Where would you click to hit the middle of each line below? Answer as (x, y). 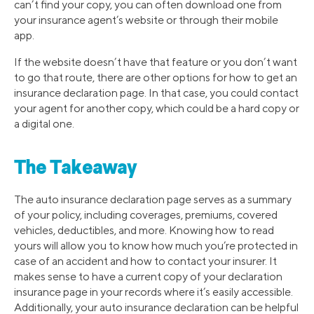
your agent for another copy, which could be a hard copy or (157, 109)
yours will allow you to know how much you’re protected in (156, 245)
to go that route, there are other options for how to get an (156, 78)
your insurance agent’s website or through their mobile (146, 20)
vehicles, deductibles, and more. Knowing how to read (144, 230)
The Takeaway (76, 169)
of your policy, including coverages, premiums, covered (146, 214)
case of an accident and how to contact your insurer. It (145, 261)
